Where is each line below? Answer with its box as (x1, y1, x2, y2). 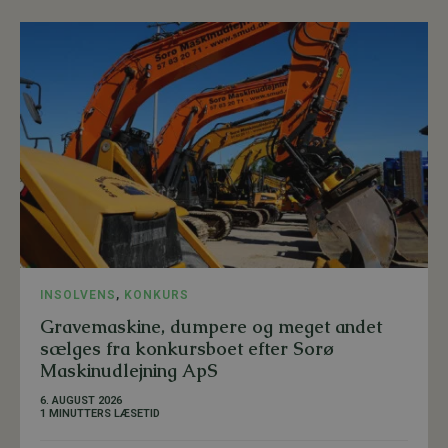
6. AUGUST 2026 (40, 393, 122, 407)
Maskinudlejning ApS (40, 358, 218, 382)
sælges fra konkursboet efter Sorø (40, 336, 334, 360)
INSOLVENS (40, 287, 116, 302)
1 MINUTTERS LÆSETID (40, 406, 160, 420)
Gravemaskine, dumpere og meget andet (40, 314, 382, 338)
